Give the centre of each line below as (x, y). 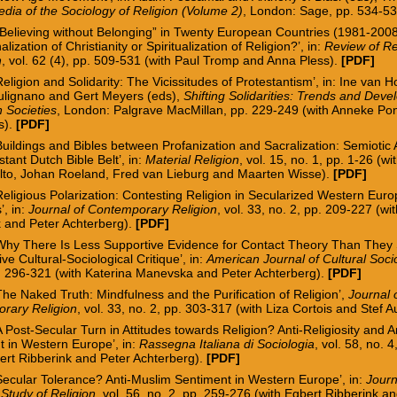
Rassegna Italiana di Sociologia (227, 343)
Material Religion (193, 159)
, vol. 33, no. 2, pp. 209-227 (297, 209)
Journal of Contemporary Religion (123, 209)
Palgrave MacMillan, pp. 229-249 (208, 109)
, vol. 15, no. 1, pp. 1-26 (308, 159)
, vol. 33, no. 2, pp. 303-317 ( (159, 308)
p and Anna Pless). (287, 60)
